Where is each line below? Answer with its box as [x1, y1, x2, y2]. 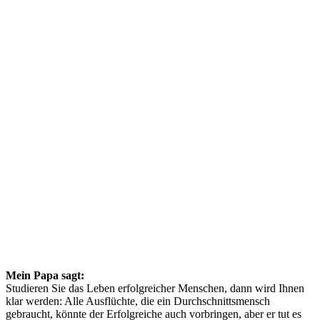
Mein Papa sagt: [6, 269, 84, 281]
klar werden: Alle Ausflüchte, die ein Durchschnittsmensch [6, 294, 270, 307]
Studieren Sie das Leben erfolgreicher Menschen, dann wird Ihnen [6, 281, 304, 294]
